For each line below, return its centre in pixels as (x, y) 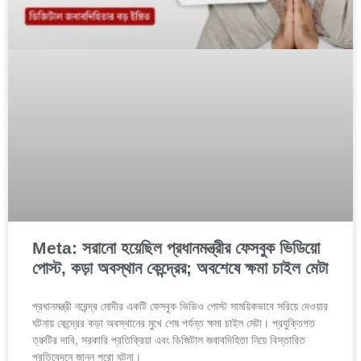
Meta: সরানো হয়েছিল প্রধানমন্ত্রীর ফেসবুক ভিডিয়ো (176, 248)
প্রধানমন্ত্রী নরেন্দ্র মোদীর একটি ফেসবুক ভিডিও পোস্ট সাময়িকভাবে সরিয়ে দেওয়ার (180, 307)
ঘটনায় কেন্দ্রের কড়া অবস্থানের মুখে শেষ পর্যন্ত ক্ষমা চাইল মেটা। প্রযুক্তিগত (174, 324)
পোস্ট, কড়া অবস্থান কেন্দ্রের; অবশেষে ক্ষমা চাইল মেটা (180, 268)
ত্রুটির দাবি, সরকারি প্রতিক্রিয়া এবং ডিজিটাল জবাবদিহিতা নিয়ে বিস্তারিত (169, 340)
